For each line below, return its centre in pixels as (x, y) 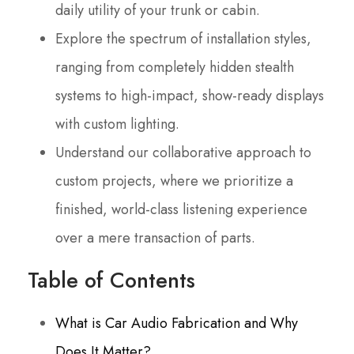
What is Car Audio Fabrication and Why (177, 324)
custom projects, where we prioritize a (174, 181)
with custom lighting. (117, 124)
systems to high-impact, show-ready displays (190, 96)
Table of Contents (111, 281)
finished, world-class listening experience (181, 210)
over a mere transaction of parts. (155, 238)
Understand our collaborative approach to (183, 153)
